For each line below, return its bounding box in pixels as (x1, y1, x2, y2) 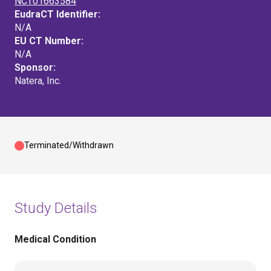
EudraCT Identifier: (15, 8, 100, 20)
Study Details (15, 200, 97, 217)
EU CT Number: (15, 35, 83, 47)
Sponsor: (15, 62, 56, 73)
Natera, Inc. (15, 75, 61, 87)
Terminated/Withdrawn (24, 140, 114, 150)
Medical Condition (15, 233, 96, 245)
